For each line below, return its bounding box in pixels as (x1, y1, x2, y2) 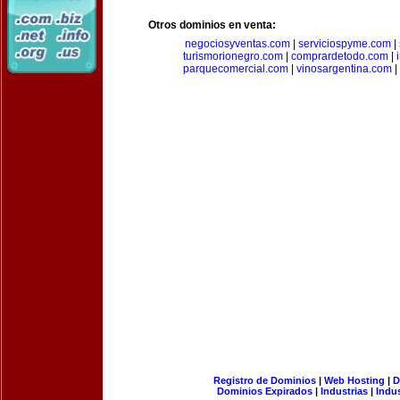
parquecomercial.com (183, 62, 288, 75)
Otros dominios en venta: (148, 19, 276, 31)
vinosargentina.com (296, 62, 392, 75)
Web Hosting (323, 375, 385, 386)
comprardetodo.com (291, 50, 388, 62)
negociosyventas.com (185, 37, 290, 50)
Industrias (321, 386, 368, 396)
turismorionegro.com (183, 50, 283, 62)
